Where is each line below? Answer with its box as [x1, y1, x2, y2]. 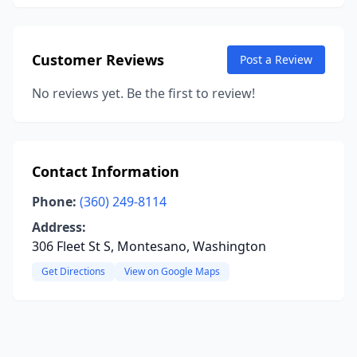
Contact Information [32, 162, 179, 181]
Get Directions [41, 265, 105, 278]
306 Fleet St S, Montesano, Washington [32, 237, 266, 255]
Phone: [32, 193, 76, 210]
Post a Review [240, 52, 312, 67]
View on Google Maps [124, 265, 220, 278]
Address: [32, 218, 86, 236]
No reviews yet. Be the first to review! [32, 84, 255, 102]
